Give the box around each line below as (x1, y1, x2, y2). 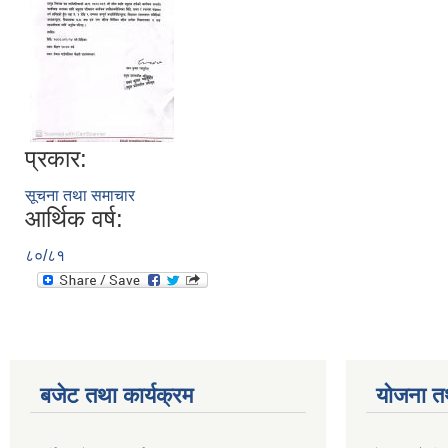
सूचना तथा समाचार (25, 187, 135, 204)
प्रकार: (25, 145, 87, 172)
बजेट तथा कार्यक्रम (40, 383, 193, 408)
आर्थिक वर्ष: (25, 205, 123, 232)
